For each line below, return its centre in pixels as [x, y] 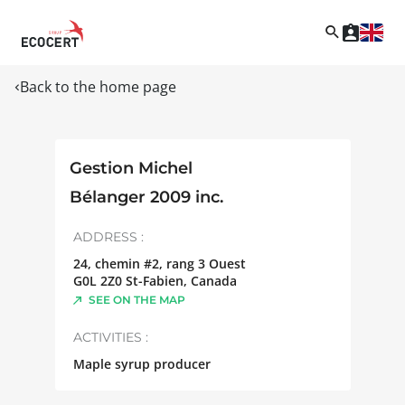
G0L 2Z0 [97, 280]
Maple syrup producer [141, 363]
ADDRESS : [108, 236]
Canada [213, 280]
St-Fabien [154, 280]
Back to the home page [98, 86]
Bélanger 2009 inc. [146, 197]
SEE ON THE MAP [137, 299]
